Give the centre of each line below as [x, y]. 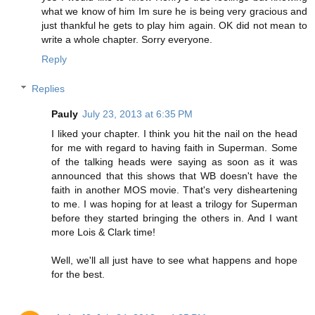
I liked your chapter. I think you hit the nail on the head [174, 134]
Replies [49, 89]
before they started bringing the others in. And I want [174, 218]
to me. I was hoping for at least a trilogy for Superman [174, 204]
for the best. [78, 275]
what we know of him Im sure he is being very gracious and [174, 12]
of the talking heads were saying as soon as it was [174, 162]
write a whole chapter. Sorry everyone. [127, 40]
